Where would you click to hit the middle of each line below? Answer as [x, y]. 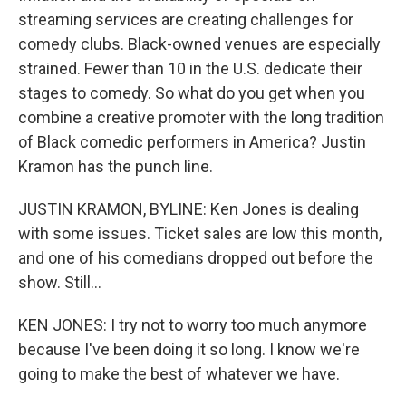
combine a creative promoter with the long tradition [201, 117]
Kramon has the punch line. [116, 166]
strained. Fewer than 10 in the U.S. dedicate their [190, 68]
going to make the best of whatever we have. [179, 374]
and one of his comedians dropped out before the [196, 258]
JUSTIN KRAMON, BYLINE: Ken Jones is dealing [188, 209]
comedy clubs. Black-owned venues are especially [199, 44]
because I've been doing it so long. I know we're [189, 349]
